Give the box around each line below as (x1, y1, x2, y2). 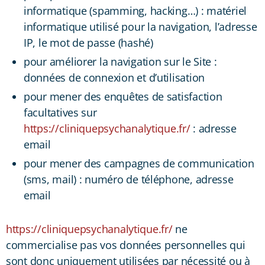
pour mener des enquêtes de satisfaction (24, 89, 222, 104)
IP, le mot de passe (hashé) (24, 35, 153, 50)
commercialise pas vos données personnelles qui (6, 237, 245, 252)
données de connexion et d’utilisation (24, 70, 205, 85)
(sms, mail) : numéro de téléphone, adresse (24, 172, 234, 186)
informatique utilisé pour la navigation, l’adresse (24, 19, 257, 34)
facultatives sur (24, 105, 97, 119)
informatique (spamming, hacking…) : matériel (24, 3, 247, 18)
